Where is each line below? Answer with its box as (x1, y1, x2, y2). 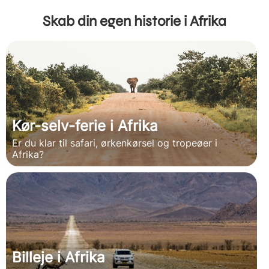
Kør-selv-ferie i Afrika (12, 116, 158, 134)
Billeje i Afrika (12, 248, 105, 266)
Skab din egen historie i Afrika (43, 12, 226, 30)
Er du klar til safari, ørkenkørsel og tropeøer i (12, 136, 217, 149)
